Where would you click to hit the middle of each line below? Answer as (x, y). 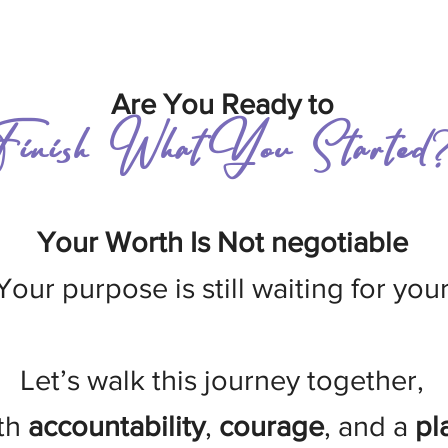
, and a (369, 426)
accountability (116, 426)
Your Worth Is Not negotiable (222, 242)
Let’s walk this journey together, (222, 380)
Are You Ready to (222, 104)
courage (271, 426)
